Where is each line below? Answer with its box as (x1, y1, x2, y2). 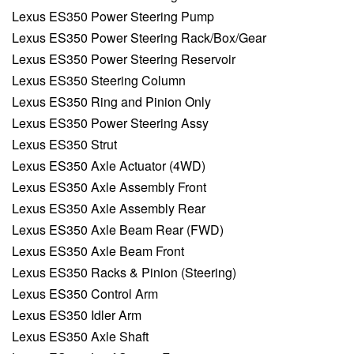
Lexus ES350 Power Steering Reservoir (12, 50, 235, 69)
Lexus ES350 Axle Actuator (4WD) (12, 156, 205, 175)
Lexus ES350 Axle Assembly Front (12, 178, 206, 197)
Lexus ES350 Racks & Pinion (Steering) (12, 263, 236, 282)
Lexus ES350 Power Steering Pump (12, 7, 214, 26)
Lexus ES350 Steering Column (12, 71, 186, 90)
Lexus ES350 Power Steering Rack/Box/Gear (12, 28, 266, 47)
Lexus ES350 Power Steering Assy (12, 114, 209, 133)
